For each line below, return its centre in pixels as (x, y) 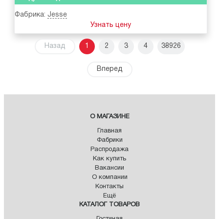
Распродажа (109, 150)
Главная (109, 131)
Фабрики (109, 141)
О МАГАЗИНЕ (109, 117)
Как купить (109, 159)
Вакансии (109, 168)
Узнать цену (111, 25)
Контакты (109, 187)
